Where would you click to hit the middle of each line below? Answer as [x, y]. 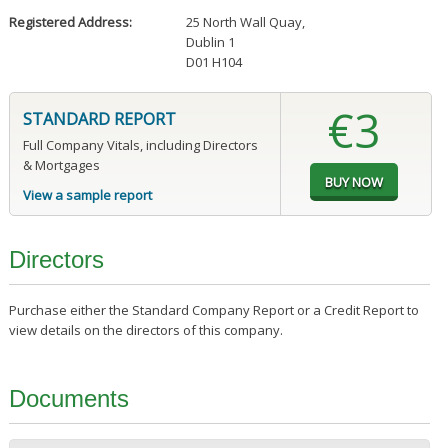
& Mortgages [61, 165]
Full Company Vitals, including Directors [140, 145]
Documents [68, 399]
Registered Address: [70, 22]
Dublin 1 [210, 42]
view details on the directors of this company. [145, 330]
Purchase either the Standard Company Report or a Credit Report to [213, 310]
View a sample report [87, 195]
